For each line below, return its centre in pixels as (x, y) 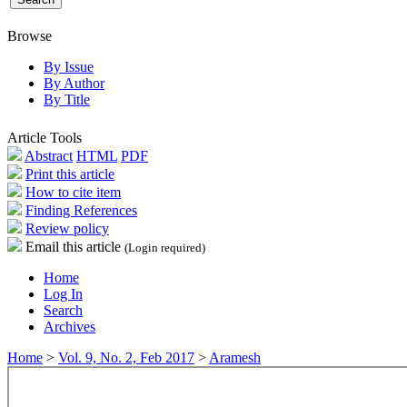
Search (63, 310)
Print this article (70, 174)
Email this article (73, 246)
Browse (30, 35)
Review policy (67, 228)
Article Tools (45, 137)
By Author (74, 83)
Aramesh (235, 357)
